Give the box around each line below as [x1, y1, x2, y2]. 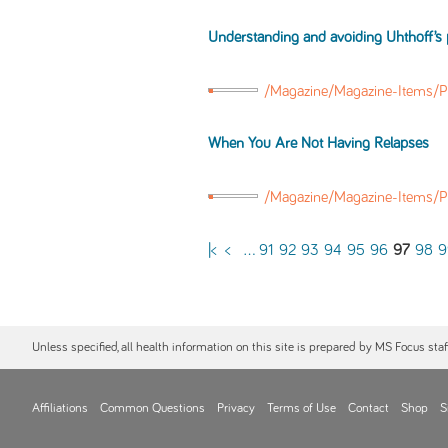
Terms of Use [267, 401, 336, 415]
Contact [348, 401, 389, 415]
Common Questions [100, 401, 205, 415]
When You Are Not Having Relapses [208, 136, 429, 151]
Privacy [217, 401, 255, 415]
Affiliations [32, 401, 88, 415]
